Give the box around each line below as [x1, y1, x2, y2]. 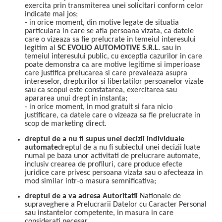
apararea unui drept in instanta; [25, 95, 127, 103]
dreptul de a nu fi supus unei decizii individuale [25, 135, 184, 143]
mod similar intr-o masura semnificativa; [25, 177, 156, 185]
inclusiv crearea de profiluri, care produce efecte [25, 160, 182, 168]
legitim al [25, 44, 57, 53]
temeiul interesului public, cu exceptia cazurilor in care [25, 53, 202, 61]
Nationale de [138, 192, 181, 201]
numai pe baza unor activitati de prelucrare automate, [25, 152, 200, 160]
